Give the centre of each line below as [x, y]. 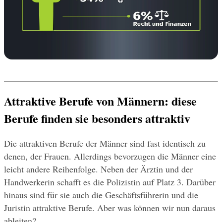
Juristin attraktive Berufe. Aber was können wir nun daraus [110, 208]
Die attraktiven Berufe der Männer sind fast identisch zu [105, 143]
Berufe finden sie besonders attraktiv [97, 118]
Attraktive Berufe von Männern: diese [100, 101]
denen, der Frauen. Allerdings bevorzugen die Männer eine [110, 156]
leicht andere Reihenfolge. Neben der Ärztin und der [98, 169]
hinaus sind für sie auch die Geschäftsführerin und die [101, 195]
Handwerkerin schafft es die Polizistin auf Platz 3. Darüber [110, 182]
